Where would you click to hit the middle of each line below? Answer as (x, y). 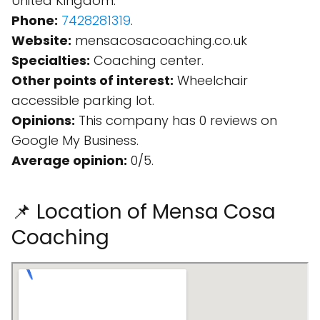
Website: (41, 40)
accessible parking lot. (83, 100)
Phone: (35, 20)
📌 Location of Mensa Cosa (144, 212)
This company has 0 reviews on (176, 120)
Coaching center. (147, 60)
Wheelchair (211, 80)
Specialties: (51, 60)
